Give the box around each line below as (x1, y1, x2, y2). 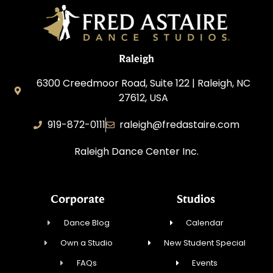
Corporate (50, 191, 105, 205)
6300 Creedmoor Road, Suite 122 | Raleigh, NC (36, 76, 250, 91)
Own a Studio (60, 236, 113, 249)
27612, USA (118, 91, 168, 105)
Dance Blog (63, 216, 110, 229)
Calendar (186, 216, 224, 229)
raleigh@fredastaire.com (119, 118, 239, 132)
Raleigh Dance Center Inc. (74, 144, 199, 159)
